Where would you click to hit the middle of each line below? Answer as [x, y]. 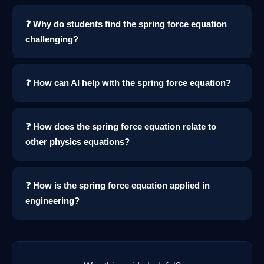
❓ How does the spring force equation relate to [121, 127]
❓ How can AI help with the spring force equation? [128, 83]
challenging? [52, 39]
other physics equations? [77, 142]
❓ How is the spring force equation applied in [118, 186]
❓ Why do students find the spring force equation [126, 24]
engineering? [52, 201]
